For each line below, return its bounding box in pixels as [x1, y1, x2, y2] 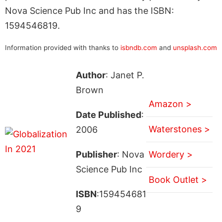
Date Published [75, 109, 141, 120]
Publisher [75, 149, 117, 160]
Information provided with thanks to [5, 43, 120, 52]
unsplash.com [173, 43, 217, 52]
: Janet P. [105, 69, 144, 80]
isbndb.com [120, 43, 157, 52]
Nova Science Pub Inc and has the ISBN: [5, 5, 174, 16]
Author [75, 69, 106, 80]
